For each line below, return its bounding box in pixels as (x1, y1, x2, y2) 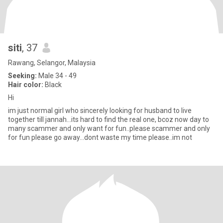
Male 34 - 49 (37, 72, 77, 80)
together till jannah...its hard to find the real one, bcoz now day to (8, 115, 209, 123)
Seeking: (8, 72, 37, 80)
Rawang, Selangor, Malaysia (8, 59, 96, 67)
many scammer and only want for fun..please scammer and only (8, 124, 210, 132)
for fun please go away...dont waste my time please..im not (8, 133, 192, 141)
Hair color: (8, 81, 43, 89)
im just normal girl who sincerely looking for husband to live (8, 107, 192, 114)
